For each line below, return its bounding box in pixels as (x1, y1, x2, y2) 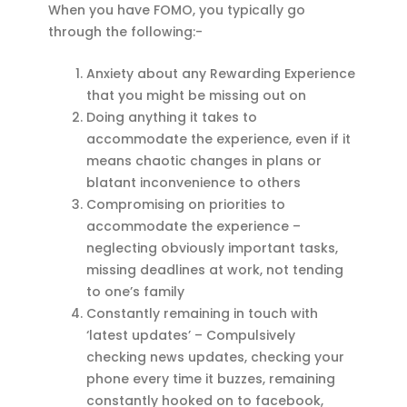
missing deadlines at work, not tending (86, 261, 344, 279)
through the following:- (48, 22, 203, 41)
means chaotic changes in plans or (86, 152, 323, 170)
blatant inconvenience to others (86, 174, 302, 192)
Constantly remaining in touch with (86, 304, 319, 323)
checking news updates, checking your (86, 348, 345, 366)
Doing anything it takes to (86, 108, 258, 126)
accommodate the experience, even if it (86, 130, 352, 148)
